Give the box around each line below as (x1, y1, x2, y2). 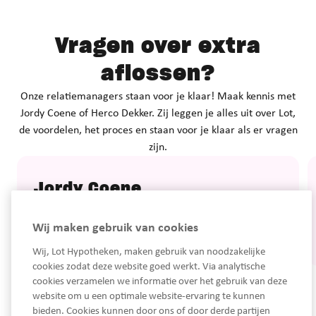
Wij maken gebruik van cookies (32, 221, 198, 235)
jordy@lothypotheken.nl (61, 229, 180, 241)
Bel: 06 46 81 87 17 (34, 212, 122, 224)
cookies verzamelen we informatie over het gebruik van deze (32, 276, 287, 287)
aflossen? (101, 63, 215, 85)
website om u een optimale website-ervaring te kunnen (32, 291, 265, 302)
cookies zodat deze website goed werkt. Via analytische (32, 262, 265, 272)
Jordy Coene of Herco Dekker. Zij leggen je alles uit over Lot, (20, 108, 296, 119)
